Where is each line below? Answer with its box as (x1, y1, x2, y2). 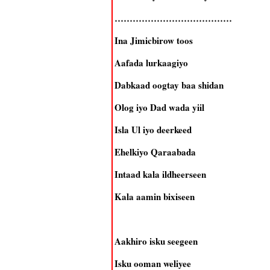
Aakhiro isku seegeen (114, 234, 198, 248)
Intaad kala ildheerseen (114, 168, 206, 181)
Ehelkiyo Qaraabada (114, 145, 196, 159)
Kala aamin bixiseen (114, 190, 195, 203)
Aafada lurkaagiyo (114, 56, 188, 69)
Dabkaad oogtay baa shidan (114, 78, 224, 92)
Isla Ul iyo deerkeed (114, 123, 192, 136)
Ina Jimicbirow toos (114, 34, 193, 47)
